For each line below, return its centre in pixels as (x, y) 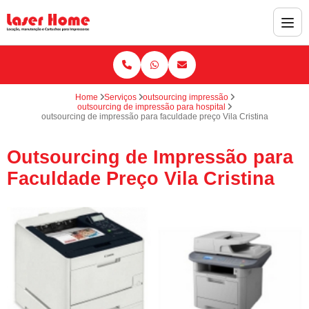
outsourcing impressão (185, 97)
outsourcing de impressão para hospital (151, 107)
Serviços (120, 97)
